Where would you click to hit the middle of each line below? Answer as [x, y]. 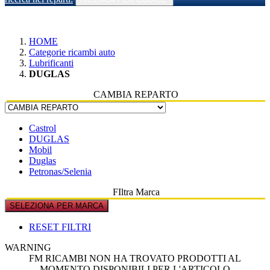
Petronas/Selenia [60, 172]
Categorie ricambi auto [72, 52]
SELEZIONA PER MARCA [57, 206]
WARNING [28, 248]
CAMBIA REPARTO [136, 95]
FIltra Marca [136, 192]
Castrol [42, 128]
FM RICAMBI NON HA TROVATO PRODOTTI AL [135, 259]
